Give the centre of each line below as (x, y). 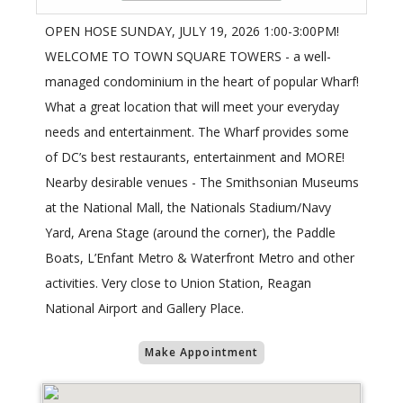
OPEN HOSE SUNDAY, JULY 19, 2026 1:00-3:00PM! (192, 31)
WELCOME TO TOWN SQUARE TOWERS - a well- (188, 57)
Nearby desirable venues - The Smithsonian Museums (202, 183)
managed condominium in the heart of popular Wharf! (202, 82)
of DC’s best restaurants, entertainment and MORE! (195, 157)
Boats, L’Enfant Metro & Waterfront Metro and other (200, 258)
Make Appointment (201, 353)
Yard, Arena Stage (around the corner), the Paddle (190, 233)
